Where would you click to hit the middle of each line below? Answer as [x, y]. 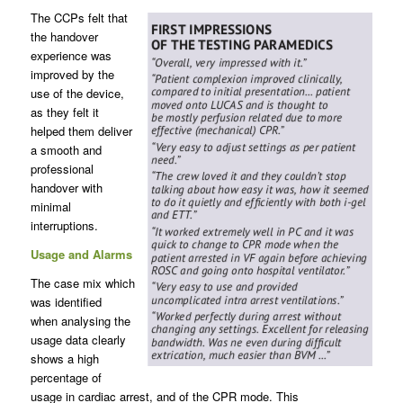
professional [62, 169]
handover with [66, 188]
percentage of [66, 378]
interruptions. [64, 226]
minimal [50, 207]
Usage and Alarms [81, 255]
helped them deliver [81, 131]
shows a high [64, 359]
